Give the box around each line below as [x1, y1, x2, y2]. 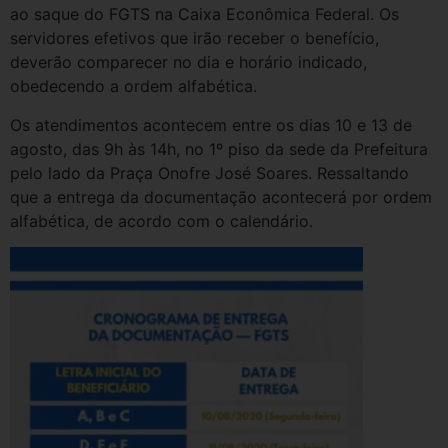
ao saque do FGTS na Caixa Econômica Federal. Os [10, 4, 399, 25]
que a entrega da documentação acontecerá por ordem [10, 186, 432, 207]
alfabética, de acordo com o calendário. [10, 210, 313, 231]
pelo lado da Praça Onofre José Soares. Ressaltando [10, 162, 409, 183]
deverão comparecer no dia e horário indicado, [10, 52, 367, 73]
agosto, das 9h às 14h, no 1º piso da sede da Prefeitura [10, 138, 428, 159]
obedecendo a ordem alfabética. [10, 76, 262, 97]
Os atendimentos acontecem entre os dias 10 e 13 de [10, 114, 412, 135]
